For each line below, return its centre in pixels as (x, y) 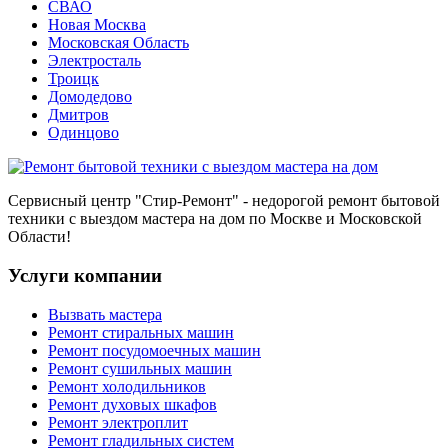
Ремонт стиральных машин (141, 332)
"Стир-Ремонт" (187, 201)
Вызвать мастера (105, 314)
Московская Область (118, 43)
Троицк (73, 79)
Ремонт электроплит (118, 422)
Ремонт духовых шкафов (132, 404)
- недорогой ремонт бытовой (339, 201)
